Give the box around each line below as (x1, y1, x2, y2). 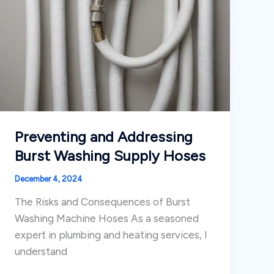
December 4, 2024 (15, 174, 83, 183)
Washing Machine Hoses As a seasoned (15, 212, 199, 225)
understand (15, 245, 68, 258)
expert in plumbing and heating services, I (15, 229, 208, 242)
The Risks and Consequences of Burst (15, 196, 191, 209)
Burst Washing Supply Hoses (15, 146, 206, 165)
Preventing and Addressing (15, 127, 193, 146)
